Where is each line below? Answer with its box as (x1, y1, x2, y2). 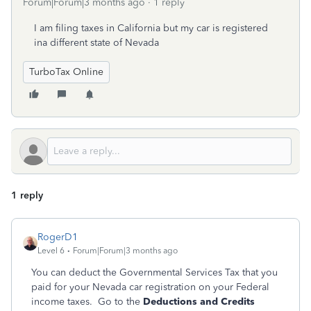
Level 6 (37, 246, 65, 255)
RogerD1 (37, 231, 78, 243)
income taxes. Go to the (31, 296, 143, 308)
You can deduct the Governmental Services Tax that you (31, 267, 278, 278)
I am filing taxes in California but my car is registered (34, 22, 268, 34)
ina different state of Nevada (34, 37, 159, 49)
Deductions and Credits (143, 296, 255, 308)
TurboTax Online (29, 66, 103, 78)
